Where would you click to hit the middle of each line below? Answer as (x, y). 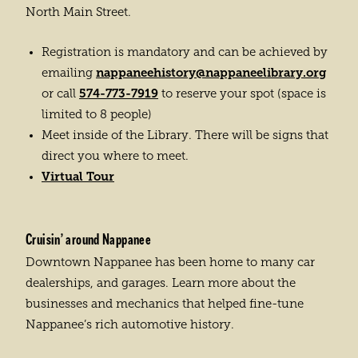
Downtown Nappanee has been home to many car (170, 262)
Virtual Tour (78, 177)
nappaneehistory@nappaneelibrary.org (211, 73)
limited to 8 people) (97, 115)
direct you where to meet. (115, 156)
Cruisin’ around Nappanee (89, 239)
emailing (69, 73)
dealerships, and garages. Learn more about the (161, 282)
